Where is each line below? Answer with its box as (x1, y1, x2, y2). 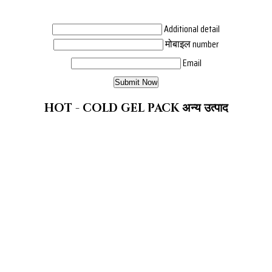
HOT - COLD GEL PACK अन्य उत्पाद (44, 101, 228, 117)
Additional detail (164, 21, 220, 37)
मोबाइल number (165, 36, 219, 52)
